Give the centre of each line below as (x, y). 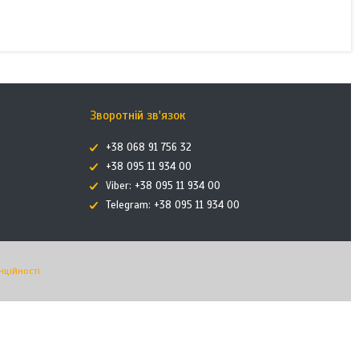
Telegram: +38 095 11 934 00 (172, 205)
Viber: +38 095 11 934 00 (163, 186)
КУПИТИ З (171, 12)
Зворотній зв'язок (137, 115)
